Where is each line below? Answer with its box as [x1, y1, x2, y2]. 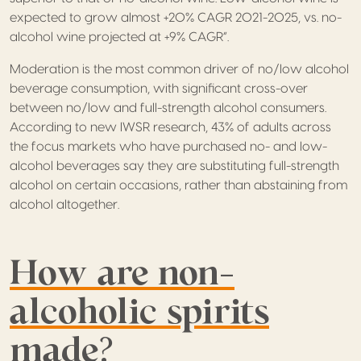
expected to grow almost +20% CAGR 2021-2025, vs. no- [10, 10, 342, 24]
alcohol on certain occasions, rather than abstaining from [10, 178, 347, 192]
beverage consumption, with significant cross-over [10, 81, 308, 95]
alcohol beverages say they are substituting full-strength [10, 159, 339, 172]
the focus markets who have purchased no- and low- [10, 139, 327, 153]
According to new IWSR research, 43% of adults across [10, 120, 331, 134]
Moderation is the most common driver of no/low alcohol [10, 62, 349, 76]
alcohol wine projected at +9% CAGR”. [10, 30, 229, 44]
